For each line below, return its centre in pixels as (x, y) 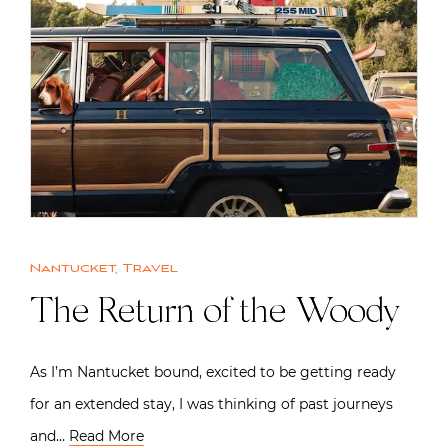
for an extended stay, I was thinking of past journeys (211, 403)
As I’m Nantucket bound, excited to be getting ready (213, 371)
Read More (106, 435)
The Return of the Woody (214, 313)
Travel (150, 268)
